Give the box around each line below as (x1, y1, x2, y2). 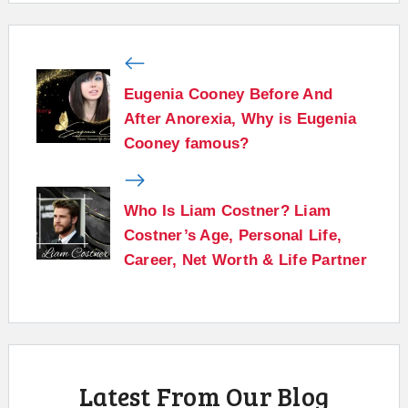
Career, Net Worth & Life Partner (123, 251, 367, 270)
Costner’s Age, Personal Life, (123, 227, 342, 245)
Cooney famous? (123, 134, 250, 152)
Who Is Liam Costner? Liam (123, 202, 331, 220)
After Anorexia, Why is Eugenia (123, 109, 357, 127)
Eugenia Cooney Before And (123, 85, 332, 103)
